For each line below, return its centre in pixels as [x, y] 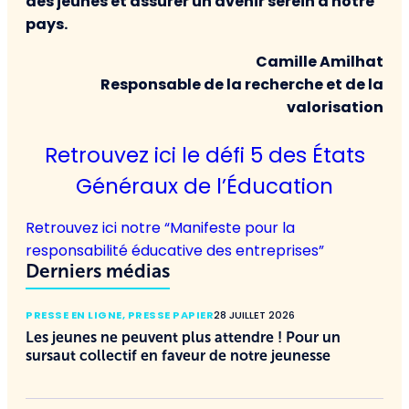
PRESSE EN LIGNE [74, 315]
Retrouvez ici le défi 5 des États [204, 155]
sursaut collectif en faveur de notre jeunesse [178, 355]
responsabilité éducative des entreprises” [175, 250]
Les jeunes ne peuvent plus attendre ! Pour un [183, 337]
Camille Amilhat [320, 61]
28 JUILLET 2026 [254, 315]
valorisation [335, 107]
